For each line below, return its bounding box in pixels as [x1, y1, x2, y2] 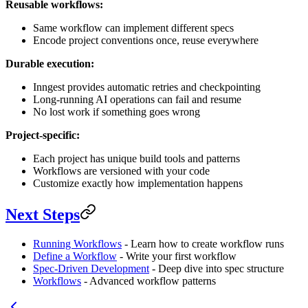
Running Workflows [33, 238, 122, 250]
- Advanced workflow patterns [81, 275, 216, 287]
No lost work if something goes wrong [33, 106, 200, 118]
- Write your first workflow [117, 250, 236, 263]
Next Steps [5, 206, 80, 224]
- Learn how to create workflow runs [122, 238, 284, 250]
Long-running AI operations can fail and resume [33, 93, 241, 106]
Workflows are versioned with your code [33, 165, 210, 177]
